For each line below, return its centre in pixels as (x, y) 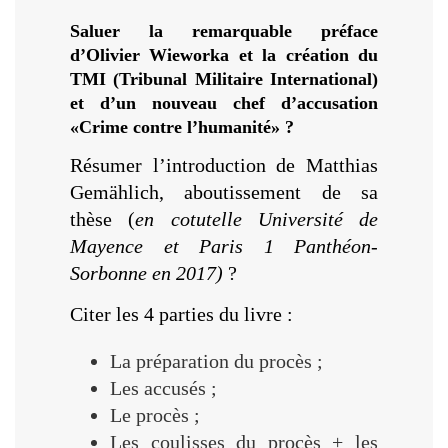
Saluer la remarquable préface (224, 30)
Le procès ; (155, 414)
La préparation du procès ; (216, 360)
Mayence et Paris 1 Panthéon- (224, 246)
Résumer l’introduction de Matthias (224, 165)
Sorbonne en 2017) (146, 273)
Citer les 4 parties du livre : (184, 313)
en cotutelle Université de (256, 219)
